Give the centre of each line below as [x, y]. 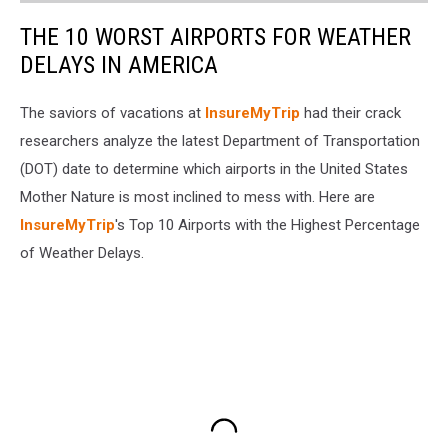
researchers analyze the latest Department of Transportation [220, 141]
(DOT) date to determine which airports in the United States [214, 169]
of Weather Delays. [82, 253]
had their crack [350, 113]
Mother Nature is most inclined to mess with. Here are [197, 197]
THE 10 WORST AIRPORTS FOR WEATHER [215, 37]
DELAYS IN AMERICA [119, 65]
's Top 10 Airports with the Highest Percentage [267, 225]
